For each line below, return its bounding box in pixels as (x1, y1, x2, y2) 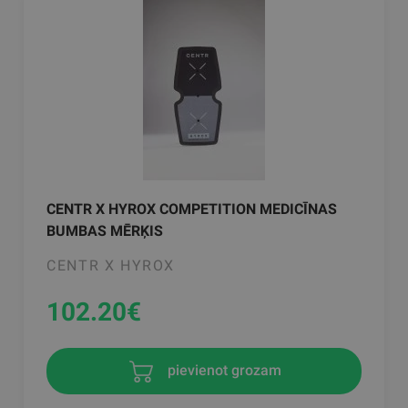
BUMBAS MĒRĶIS (46, 221, 164, 240)
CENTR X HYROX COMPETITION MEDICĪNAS (46, 199, 338, 218)
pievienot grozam (163, 361, 281, 379)
